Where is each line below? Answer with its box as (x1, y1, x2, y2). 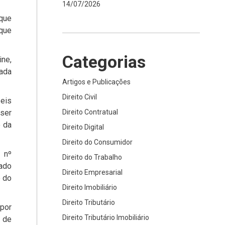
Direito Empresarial (62, 168, 123, 176)
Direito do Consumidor (62, 138, 133, 146)
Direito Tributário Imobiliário (62, 213, 149, 221)
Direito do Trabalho (62, 153, 122, 161)
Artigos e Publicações (62, 78, 131, 86)
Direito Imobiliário (62, 183, 117, 191)
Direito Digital (62, 123, 104, 131)
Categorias (62, 52, 146, 72)
